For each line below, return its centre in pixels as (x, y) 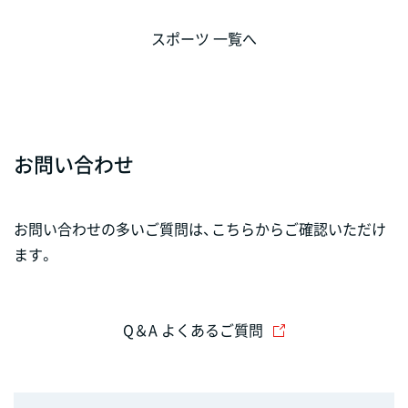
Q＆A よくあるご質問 (193, 329)
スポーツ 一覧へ (204, 38)
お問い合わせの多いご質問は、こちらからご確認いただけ (200, 228)
